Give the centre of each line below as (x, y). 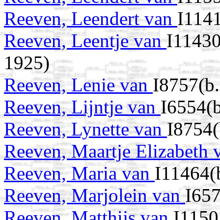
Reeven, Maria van (79, 173)
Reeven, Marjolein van (95, 195)
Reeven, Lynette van (85, 129)
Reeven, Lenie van (78, 85)
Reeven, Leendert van (91, 19)
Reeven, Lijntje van (82, 107)
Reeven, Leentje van (85, 41)
